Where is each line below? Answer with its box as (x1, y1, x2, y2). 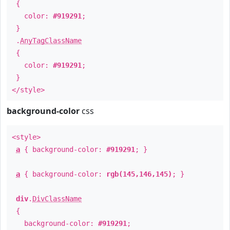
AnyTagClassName (20, 36, 82, 45)
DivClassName (32, 195, 82, 203)
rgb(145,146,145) (106, 170, 172, 178)
